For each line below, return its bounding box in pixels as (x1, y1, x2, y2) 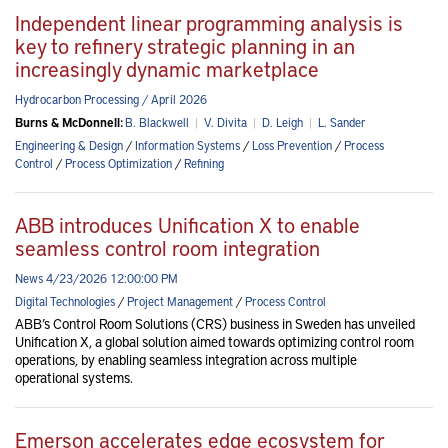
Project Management (127, 293, 233, 310)
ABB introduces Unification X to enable (15, 210, 360, 240)
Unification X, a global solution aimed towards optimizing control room (15, 332, 414, 352)
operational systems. (15, 368, 133, 388)
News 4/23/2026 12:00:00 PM (15, 270, 178, 287)
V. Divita (204, 114, 247, 131)
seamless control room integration (15, 233, 320, 263)
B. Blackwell (125, 114, 189, 131)
